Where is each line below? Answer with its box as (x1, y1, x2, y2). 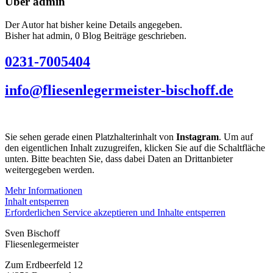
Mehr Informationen (5, 185, 82, 196)
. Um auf (219, 132, 253, 143)
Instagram (176, 132, 219, 143)
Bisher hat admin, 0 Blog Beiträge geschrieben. (5, 30, 186, 41)
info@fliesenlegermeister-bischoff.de (5, 82, 233, 99)
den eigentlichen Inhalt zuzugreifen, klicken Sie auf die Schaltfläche (5, 143, 265, 154)
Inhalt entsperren (5, 196, 69, 207)
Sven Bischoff (5, 228, 60, 239)
